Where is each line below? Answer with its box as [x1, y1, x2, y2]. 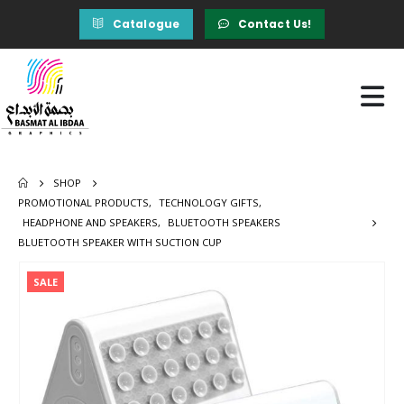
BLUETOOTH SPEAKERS [168, 216, 280, 230]
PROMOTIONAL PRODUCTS [18, 196, 149, 210]
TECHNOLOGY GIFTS [159, 196, 259, 210]
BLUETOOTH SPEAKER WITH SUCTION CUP [18, 235, 222, 250]
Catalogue [112, 16, 180, 32]
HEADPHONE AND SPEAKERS [23, 216, 158, 230]
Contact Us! [237, 16, 312, 32]
